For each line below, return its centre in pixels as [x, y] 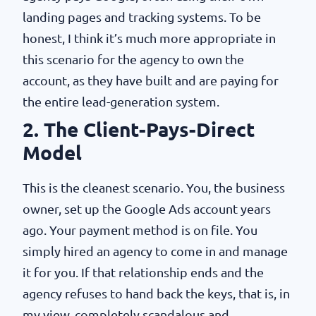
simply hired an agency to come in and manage [155, 251]
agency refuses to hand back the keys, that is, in [156, 294]
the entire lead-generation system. [121, 102]
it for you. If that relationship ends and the [143, 273]
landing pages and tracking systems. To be [142, 17]
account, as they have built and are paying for [151, 81]
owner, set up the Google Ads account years [147, 209]
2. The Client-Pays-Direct [139, 130]
